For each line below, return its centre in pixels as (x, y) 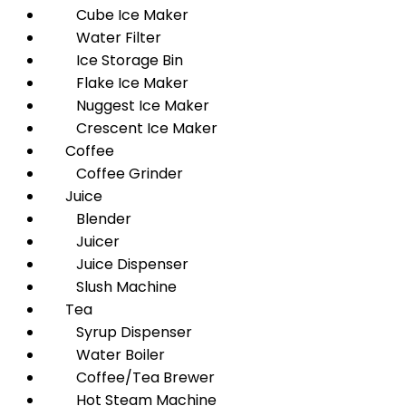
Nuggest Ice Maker (126, 106)
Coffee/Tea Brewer (129, 377)
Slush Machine (110, 287)
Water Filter (102, 38)
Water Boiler (104, 355)
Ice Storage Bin (113, 60)
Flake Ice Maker (116, 83)
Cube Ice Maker (116, 15)
